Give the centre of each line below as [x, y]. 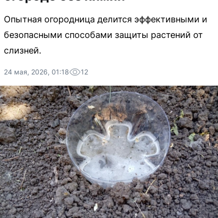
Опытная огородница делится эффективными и [106, 19]
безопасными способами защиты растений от [103, 35]
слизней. [23, 50]
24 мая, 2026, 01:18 [36, 72]
